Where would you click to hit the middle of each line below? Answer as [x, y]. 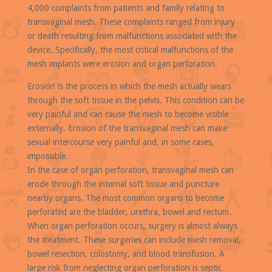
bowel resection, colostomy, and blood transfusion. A [126, 254]
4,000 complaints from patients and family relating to [126, 8]
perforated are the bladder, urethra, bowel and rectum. [129, 212]
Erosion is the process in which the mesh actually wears [129, 86]
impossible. [47, 156]
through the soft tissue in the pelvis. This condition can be [135, 100]
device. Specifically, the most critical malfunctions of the [130, 50]
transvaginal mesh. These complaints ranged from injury [131, 22]
